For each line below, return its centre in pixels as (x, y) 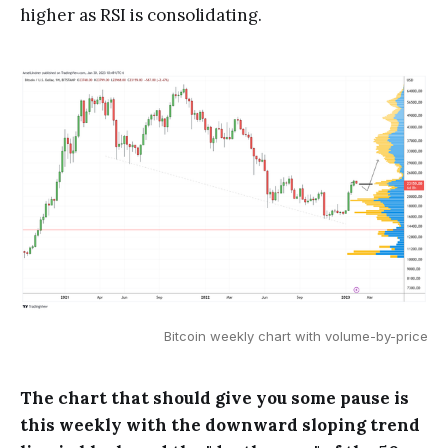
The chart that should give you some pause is (214, 397)
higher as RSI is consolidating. (141, 15)
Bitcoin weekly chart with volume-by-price (296, 335)
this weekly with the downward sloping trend (220, 424)
